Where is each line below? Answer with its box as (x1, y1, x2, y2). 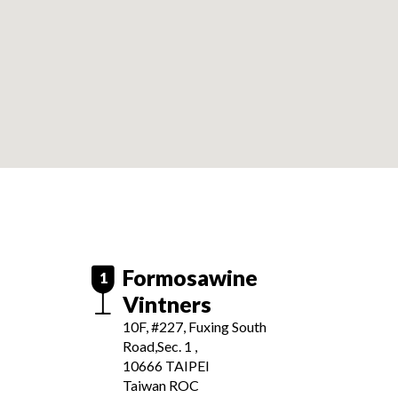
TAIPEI (165, 357, 210, 374)
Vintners (123, 291, 211, 317)
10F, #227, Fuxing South (123, 318, 267, 335)
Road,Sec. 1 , (123, 338, 197, 354)
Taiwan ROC (123, 377, 199, 394)
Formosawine (123, 264, 258, 291)
